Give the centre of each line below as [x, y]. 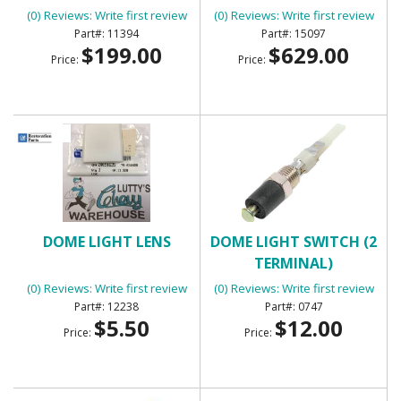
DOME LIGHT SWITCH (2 [294, 241]
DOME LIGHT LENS [107, 241]
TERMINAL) [294, 263]
